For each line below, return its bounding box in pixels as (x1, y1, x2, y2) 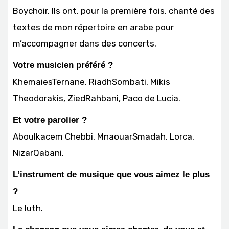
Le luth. (13, 202, 43, 213)
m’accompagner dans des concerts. (13, 38, 156, 49)
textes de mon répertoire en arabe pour (13, 21, 174, 32)
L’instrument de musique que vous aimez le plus (13, 169, 210, 179)
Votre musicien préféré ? (13, 60, 113, 70)
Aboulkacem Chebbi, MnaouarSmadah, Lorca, (13, 131, 194, 142)
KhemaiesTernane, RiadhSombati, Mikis (13, 76, 170, 87)
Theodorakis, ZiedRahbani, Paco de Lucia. (13, 93, 180, 103)
